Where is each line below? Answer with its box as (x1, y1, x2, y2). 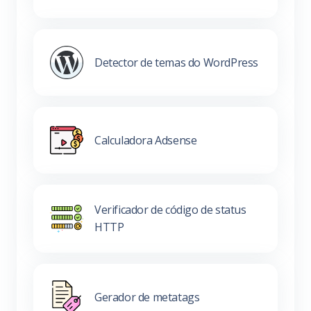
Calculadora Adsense (94, 132, 197, 148)
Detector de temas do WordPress (94, 54, 258, 70)
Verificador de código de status (94, 202, 246, 218)
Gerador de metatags (94, 289, 200, 305)
